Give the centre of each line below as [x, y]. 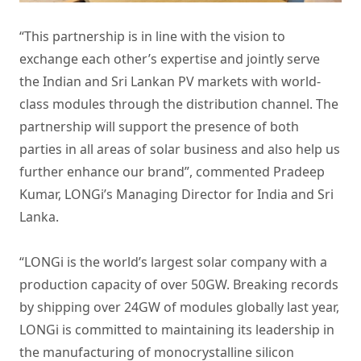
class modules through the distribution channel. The [179, 104]
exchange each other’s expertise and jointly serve [170, 58]
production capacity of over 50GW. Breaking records [179, 284]
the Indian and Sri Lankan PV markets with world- [170, 81]
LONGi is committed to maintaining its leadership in [177, 329]
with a [307, 261]
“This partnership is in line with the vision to [152, 36]
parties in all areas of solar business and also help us [180, 149]
